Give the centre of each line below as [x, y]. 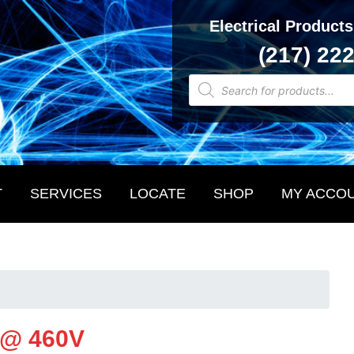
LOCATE [157, 193]
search [208, 92]
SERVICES [66, 193]
